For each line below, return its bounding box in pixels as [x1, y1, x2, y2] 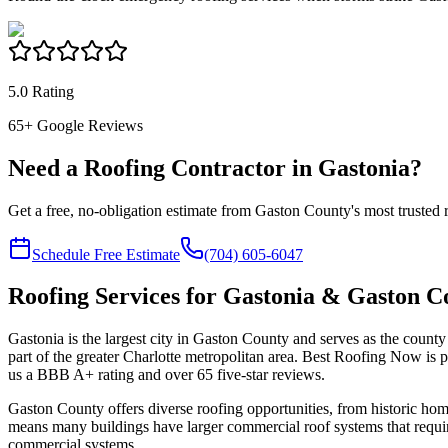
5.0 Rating [8, 82, 74, 100]
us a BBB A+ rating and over [8, 366, 197, 384]
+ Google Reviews [24, 116, 143, 134]
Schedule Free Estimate [32, 245, 180, 263]
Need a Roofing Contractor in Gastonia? [8, 154, 422, 181]
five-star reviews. [213, 366, 325, 384]
